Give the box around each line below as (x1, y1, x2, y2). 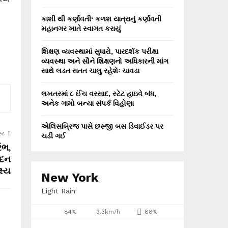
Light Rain (41, 187, 75, 195)
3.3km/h (96, 208, 120, 215)
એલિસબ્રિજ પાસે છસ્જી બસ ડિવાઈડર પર (41, 122, 163, 130)
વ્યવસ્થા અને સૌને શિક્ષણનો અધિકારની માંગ (41, 57, 168, 65)
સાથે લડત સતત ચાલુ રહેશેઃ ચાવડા (41, 67, 139, 75)
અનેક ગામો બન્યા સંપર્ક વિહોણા (41, 99, 134, 107)
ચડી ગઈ (41, 132, 66, 140)
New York (41, 170, 98, 185)
